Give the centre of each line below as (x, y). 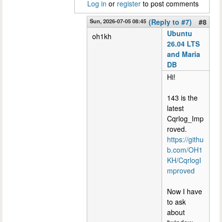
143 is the (182, 98)
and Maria (184, 54)
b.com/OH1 (185, 150)
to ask (176, 202)
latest (175, 108)
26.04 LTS (183, 44)
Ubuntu (180, 33)
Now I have (185, 192)
